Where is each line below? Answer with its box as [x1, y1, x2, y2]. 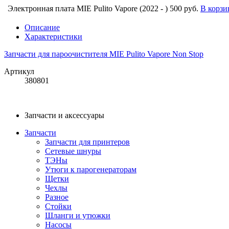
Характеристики [25, 32, 82, 41]
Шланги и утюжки [45, 211, 110, 220]
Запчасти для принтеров [45, 138, 130, 147]
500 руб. [170, 4, 198, 13]
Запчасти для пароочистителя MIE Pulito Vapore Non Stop [4, 50, 203, 59]
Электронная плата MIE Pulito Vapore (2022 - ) [8, 4, 168, 13]
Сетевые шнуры [45, 147, 101, 156]
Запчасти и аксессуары [25, 111, 104, 120]
